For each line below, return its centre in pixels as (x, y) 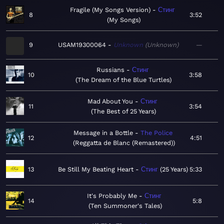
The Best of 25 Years (123, 111)
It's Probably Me (112, 196)
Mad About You (110, 101)
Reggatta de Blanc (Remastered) (124, 143)
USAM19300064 (82, 45)
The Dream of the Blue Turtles (123, 80)
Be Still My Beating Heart (96, 169)
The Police (156, 133)
